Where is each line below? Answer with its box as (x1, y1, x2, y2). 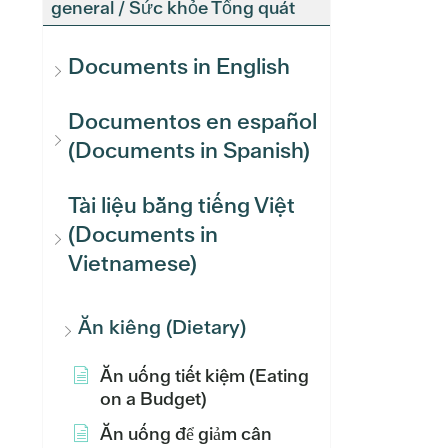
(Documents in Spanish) (68, 136, 310, 165)
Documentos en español (68, 107, 317, 136)
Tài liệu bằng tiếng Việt (68, 191, 295, 220)
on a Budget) (100, 387, 207, 410)
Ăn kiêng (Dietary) (78, 314, 246, 340)
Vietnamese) (68, 249, 197, 278)
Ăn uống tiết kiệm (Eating (100, 364, 309, 387)
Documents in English (68, 52, 290, 81)
